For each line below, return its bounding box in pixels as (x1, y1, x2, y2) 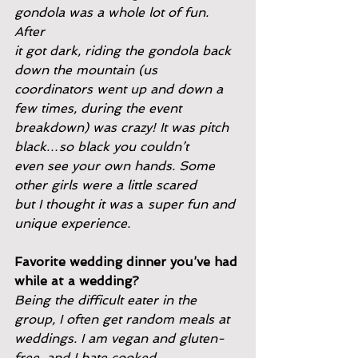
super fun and (148, 197, 239, 212)
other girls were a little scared (14, 177, 197, 193)
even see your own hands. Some (14, 158, 219, 173)
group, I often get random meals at (14, 312, 229, 327)
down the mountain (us (14, 62, 157, 78)
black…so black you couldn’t (14, 139, 189, 154)
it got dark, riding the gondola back (14, 43, 235, 58)
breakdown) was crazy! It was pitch (14, 120, 233, 135)
